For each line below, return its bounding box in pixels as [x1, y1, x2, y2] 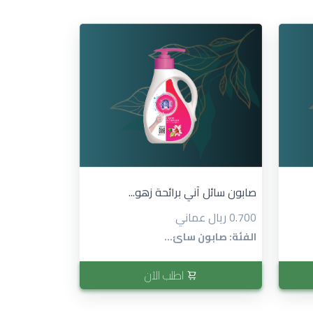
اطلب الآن [144, 264, 187, 286]
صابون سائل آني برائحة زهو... [129, 181, 256, 203]
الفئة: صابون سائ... [164, 226, 256, 246]
